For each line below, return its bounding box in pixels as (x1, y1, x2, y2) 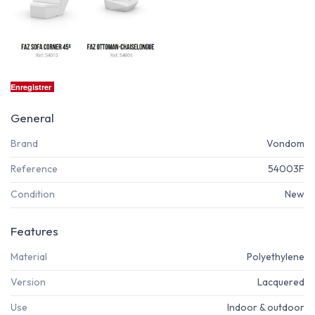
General (11, 110, 54, 125)
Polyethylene (247, 250, 304, 263)
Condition (11, 188, 55, 201)
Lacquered (257, 276, 304, 289)
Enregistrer (11, 81, 51, 92)
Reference (11, 162, 58, 175)
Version (11, 276, 46, 289)
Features (11, 223, 58, 238)
